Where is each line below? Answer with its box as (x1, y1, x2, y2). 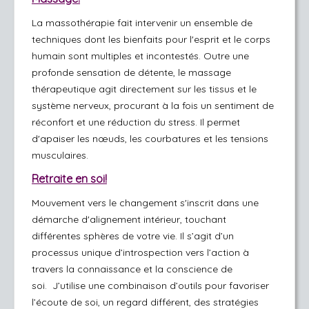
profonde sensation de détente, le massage (32, 66, 231, 79)
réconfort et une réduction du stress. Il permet (32, 116, 240, 128)
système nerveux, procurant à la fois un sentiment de (32, 99, 274, 112)
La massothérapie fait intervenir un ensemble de (32, 17, 252, 29)
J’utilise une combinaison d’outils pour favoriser (52, 279, 269, 292)
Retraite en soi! (32, 172, 107, 186)
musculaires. (32, 149, 88, 161)
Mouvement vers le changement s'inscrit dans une (32, 197, 259, 209)
